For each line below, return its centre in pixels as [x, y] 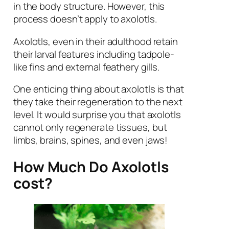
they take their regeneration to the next [98, 102]
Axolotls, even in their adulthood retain [95, 41]
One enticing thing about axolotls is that [98, 89]
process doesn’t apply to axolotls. [85, 19]
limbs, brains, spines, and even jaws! [90, 140]
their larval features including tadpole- [94, 54]
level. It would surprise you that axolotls [97, 115]
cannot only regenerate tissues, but [90, 128]
